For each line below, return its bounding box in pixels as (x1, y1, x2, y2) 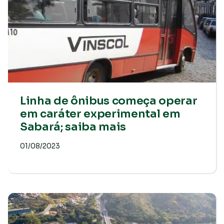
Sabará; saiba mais (20, 120, 126, 133)
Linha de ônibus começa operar (20, 94, 197, 107)
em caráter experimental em (20, 107, 180, 120)
